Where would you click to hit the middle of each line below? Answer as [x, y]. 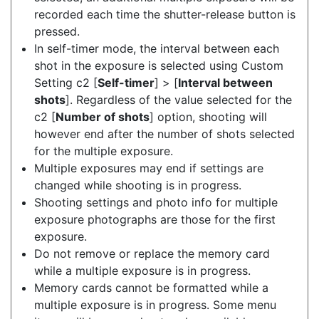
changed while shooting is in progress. [138, 185]
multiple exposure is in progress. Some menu [155, 305]
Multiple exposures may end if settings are [149, 168]
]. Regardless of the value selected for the [179, 100]
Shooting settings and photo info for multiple [156, 202]
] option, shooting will [208, 117]
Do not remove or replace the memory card [152, 253]
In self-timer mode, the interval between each [157, 48]
